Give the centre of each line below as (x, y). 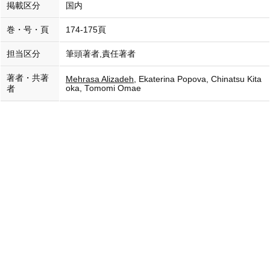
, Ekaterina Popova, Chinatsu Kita (198, 79)
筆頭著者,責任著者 (101, 54)
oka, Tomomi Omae (103, 88)
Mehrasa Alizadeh (100, 79)
